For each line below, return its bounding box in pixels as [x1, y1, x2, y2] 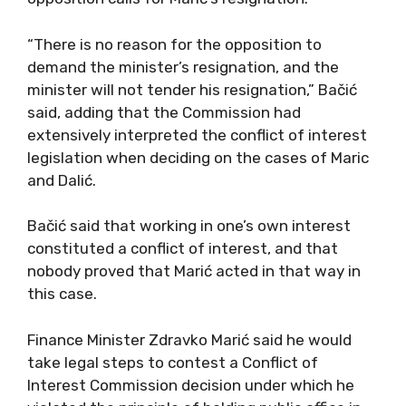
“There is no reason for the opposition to [27, 34, 322, 53]
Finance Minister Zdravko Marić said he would [27, 330, 352, 349]
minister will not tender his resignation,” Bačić [27, 80, 357, 99]
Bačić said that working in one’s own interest [27, 217, 351, 235]
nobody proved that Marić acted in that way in [27, 262, 361, 280]
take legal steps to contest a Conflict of [27, 353, 318, 372]
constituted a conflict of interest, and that [27, 239, 338, 257]
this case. [27, 285, 97, 303]
